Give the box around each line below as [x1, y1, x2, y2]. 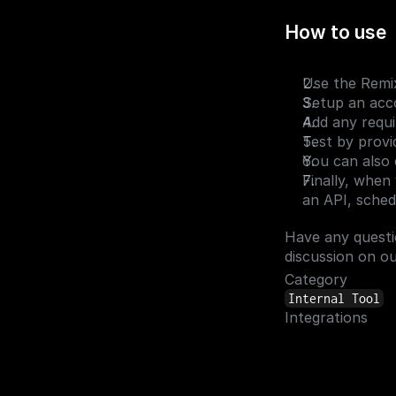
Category [285, 270, 347, 288]
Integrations [285, 308, 368, 326]
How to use [285, 21, 386, 43]
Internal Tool [288, 291, 380, 306]
